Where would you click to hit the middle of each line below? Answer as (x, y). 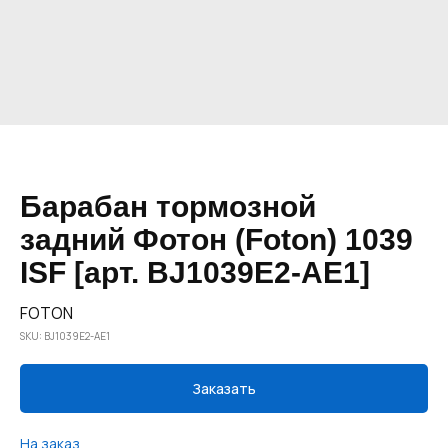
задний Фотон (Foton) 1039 (216, 239)
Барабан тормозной (168, 206)
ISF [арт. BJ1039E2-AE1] (195, 272)
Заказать (224, 389)
